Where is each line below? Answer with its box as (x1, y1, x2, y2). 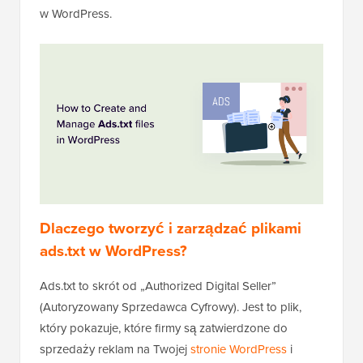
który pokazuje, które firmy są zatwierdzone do (40, 319, 288, 338)
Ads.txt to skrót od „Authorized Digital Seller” (40, 277, 276, 296)
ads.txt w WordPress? (40, 239, 187, 263)
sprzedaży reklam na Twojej (40, 340, 190, 359)
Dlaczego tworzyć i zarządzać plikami (40, 216, 301, 241)
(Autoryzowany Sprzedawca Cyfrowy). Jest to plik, (40, 298, 301, 317)
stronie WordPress (190, 340, 287, 359)
